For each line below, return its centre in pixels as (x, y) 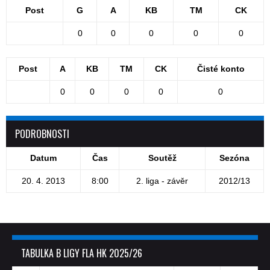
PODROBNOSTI (42, 134)
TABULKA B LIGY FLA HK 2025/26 (82, 253)
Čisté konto (221, 69)
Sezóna (234, 158)
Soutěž (162, 158)
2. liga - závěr (162, 181)
